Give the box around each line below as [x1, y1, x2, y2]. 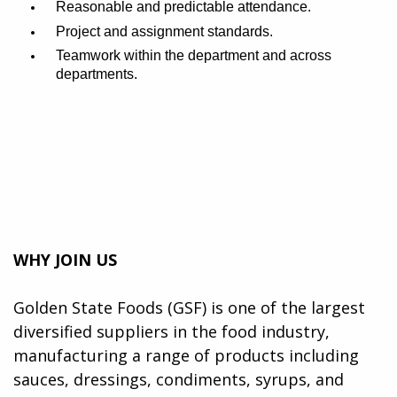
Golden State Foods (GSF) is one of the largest [13, 296, 365, 318]
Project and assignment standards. [55, 23, 273, 39]
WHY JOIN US [13, 248, 117, 270]
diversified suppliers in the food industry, [13, 320, 330, 342]
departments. [55, 66, 137, 82]
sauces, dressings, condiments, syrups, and [13, 368, 344, 390]
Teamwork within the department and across [55, 48, 331, 64]
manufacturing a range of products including [13, 344, 359, 366]
